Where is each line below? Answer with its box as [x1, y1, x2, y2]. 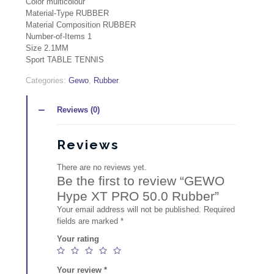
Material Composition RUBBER [26, 20, 136, 30]
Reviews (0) [57, 105, 100, 115]
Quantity [25, 66, 57, 76]
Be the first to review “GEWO [57, 174, 225, 188]
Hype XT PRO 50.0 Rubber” [57, 189, 220, 204]
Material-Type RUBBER [26, 9, 109, 18]
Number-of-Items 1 [26, 32, 92, 42]
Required [204, 205, 235, 215]
